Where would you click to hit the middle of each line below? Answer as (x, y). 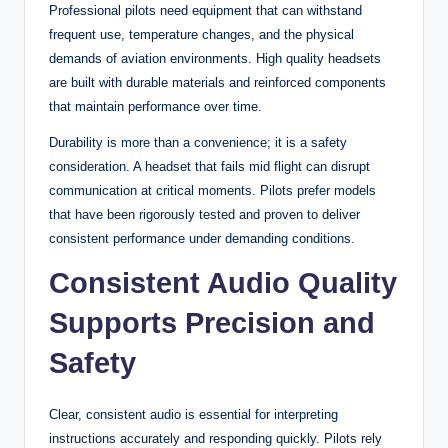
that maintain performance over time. (155, 106)
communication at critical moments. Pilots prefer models (212, 190)
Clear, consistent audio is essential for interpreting (193, 414)
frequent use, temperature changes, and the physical (201, 34)
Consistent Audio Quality (223, 282)
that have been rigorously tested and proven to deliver (204, 214)
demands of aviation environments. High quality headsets (215, 58)
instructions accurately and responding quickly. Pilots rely (215, 438)
